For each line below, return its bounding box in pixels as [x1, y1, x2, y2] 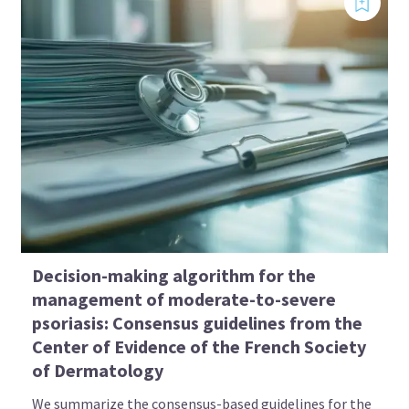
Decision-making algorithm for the [32, 263, 317, 287]
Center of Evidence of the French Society [32, 334, 367, 358]
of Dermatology [32, 358, 164, 382]
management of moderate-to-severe [32, 287, 337, 310]
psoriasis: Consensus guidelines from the [32, 310, 363, 334]
